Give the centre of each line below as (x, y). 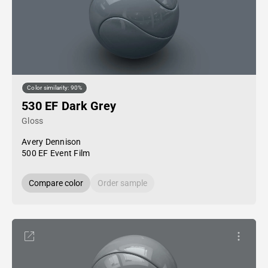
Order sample (122, 183)
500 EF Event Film (56, 153)
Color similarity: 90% (55, 88)
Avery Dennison (51, 142)
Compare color (56, 183)
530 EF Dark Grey (69, 106)
